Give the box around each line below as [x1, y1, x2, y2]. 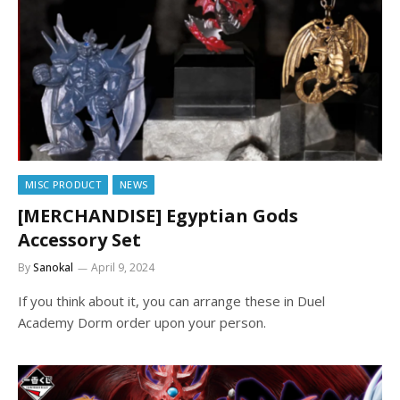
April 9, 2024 [91, 260, 154, 275]
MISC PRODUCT [25, 178, 101, 191]
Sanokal [33, 260, 73, 275]
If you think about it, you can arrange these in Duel [18, 292, 325, 310]
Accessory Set [18, 228, 141, 252]
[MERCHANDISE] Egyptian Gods [18, 204, 298, 228]
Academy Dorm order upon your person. [18, 313, 266, 331]
